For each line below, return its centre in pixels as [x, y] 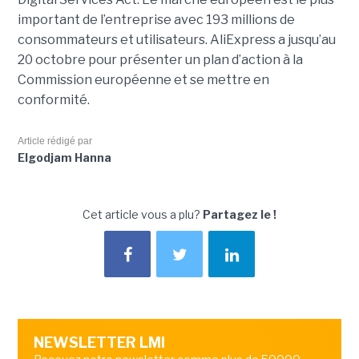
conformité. [53, 99]
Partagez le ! [240, 214]
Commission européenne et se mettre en [143, 79]
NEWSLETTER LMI [99, 342]
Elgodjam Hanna [64, 157]
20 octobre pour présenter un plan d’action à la [160, 59]
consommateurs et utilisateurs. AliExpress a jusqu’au [176, 39]
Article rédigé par [54, 141]
